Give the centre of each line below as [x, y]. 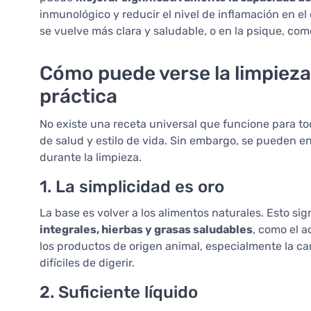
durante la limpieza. [91, 158]
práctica [78, 96]
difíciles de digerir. [87, 263]
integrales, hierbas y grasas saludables [146, 230]
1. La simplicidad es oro [132, 187]
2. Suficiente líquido [119, 293]
